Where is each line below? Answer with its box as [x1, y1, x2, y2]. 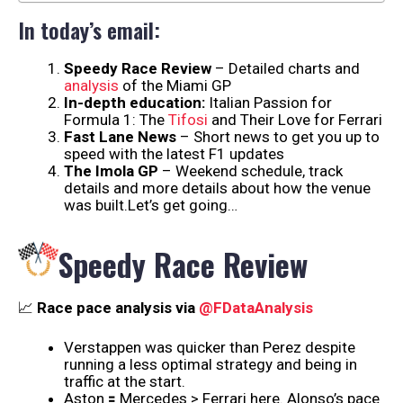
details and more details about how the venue [64, 179, 371, 198]
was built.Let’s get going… [64, 196, 237, 215]
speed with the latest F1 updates [64, 145, 284, 164]
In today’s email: [18, 13, 160, 47]
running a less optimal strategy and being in [64, 355, 357, 374]
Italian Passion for [209, 94, 332, 112]
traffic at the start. [64, 372, 185, 391]
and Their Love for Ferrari [208, 111, 382, 130]
